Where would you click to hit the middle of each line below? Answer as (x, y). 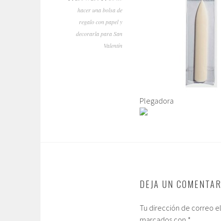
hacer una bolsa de (100, 10)
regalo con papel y (101, 22)
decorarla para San (99, 34)
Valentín (113, 45)
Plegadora (157, 101)
